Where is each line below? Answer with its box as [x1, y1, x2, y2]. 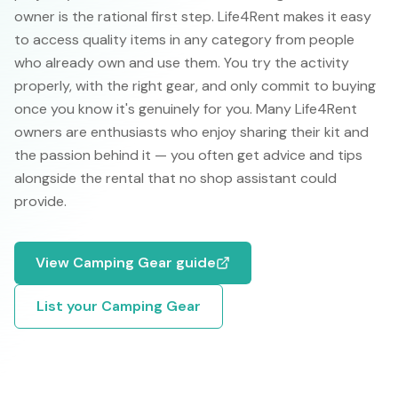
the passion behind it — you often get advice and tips [14, 146, 362, 164]
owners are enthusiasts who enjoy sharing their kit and [14, 123, 369, 141]
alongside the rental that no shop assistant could [14, 169, 337, 187]
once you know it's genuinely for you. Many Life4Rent [14, 99, 357, 118]
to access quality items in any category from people [14, 30, 354, 49]
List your [36, 297, 101, 315]
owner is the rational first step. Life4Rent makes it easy [14, 7, 371, 26]
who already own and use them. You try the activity [14, 53, 349, 72]
